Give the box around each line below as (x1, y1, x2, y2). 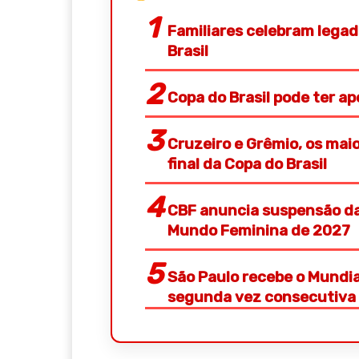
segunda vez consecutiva (167, 288, 356, 307)
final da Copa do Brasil (167, 155, 327, 174)
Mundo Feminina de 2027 (167, 221, 350, 240)
